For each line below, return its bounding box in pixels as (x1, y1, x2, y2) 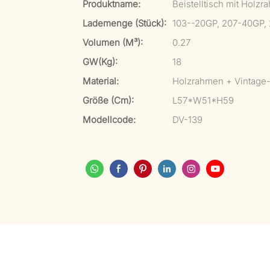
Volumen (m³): (83, 37, 143, 48)
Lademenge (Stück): (83, 17, 166, 29)
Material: (83, 75, 119, 87)
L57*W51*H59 (172, 95, 234, 106)
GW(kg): (83, 56, 118, 67)
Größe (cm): (83, 95, 134, 106)
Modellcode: (83, 114, 136, 125)
